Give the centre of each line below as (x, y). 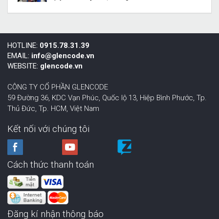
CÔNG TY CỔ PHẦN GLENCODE (58, 87)
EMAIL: (19, 56)
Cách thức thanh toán (51, 164)
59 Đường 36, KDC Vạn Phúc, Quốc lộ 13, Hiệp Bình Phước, (101, 98)
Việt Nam (85, 109)
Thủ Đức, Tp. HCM (37, 109)
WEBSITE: (24, 66)
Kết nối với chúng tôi (48, 129)
